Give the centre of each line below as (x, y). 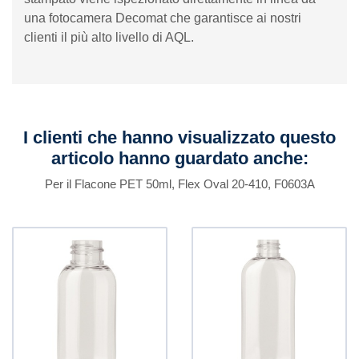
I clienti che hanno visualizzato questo (179, 137)
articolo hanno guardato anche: (179, 158)
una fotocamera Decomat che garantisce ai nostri (163, 18)
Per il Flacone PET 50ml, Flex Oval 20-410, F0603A (179, 184)
